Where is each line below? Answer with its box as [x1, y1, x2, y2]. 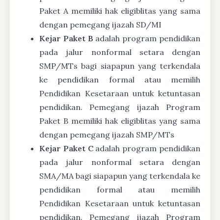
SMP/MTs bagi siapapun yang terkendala [39, 61, 200, 71]
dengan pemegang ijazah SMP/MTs [39, 130, 174, 139]
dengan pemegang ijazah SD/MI [39, 20, 162, 29]
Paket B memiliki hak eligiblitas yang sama [39, 116, 200, 126]
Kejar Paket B [39, 33, 93, 43]
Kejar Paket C [39, 143, 93, 153]
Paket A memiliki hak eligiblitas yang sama [39, 6, 200, 16]
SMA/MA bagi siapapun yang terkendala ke [39, 171, 200, 181]
